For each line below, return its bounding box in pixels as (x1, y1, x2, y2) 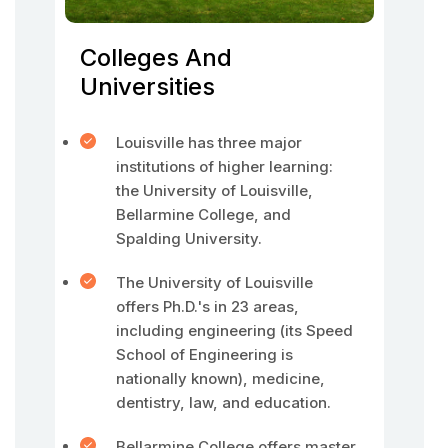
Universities (80, 72, 215, 101)
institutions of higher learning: (116, 157, 333, 176)
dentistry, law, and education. (116, 393, 331, 412)
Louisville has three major (116, 133, 302, 152)
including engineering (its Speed (116, 321, 353, 340)
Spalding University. (116, 229, 266, 248)
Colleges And (80, 43, 232, 72)
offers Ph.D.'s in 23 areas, (116, 297, 299, 316)
